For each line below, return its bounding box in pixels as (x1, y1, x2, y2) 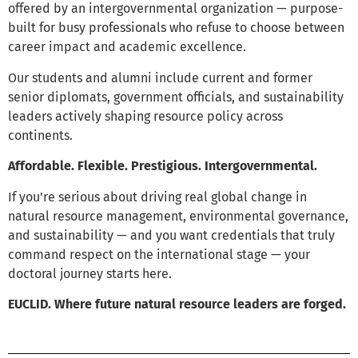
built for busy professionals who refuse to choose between (8, 20, 344, 36)
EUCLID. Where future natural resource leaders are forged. (8, 296, 346, 312)
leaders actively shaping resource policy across (8, 108, 283, 124)
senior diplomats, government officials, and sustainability (8, 89, 344, 105)
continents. (8, 127, 73, 143)
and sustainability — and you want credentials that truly (8, 227, 335, 243)
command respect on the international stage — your (8, 246, 310, 262)
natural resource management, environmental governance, (8, 208, 348, 224)
